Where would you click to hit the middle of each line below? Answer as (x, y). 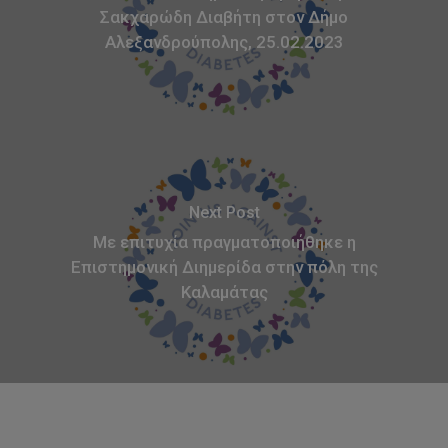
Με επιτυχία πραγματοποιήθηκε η (224, 241)
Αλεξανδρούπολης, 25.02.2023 (224, 41)
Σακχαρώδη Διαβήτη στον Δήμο (224, 16)
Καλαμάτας (224, 291)
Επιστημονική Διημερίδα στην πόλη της (224, 266)
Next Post (224, 212)
